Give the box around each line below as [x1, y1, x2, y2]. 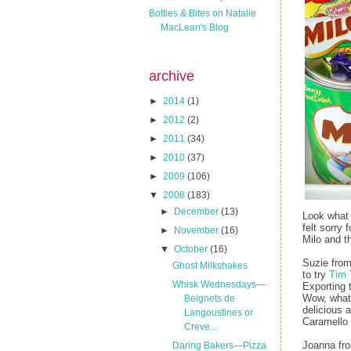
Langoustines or [183, 307, 253, 318]
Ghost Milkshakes [172, 260, 248, 271]
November [174, 225, 222, 236]
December [174, 206, 222, 217]
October [174, 244, 211, 255]
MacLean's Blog [161, 21, 229, 33]
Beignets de [183, 293, 235, 304]
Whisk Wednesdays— [172, 279, 266, 290]
